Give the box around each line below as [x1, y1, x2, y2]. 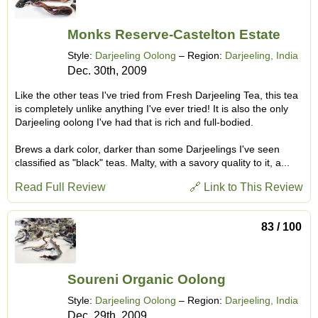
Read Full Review [15, 181, 106, 194]
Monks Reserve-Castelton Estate [67, 27, 280, 43]
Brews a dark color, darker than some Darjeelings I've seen [15, 143, 280, 155]
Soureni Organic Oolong [67, 272, 226, 287]
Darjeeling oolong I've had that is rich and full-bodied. [15, 116, 253, 128]
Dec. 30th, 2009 [67, 65, 147, 77]
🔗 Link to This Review [190, 181, 303, 194]
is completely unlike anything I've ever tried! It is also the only [15, 103, 288, 115]
